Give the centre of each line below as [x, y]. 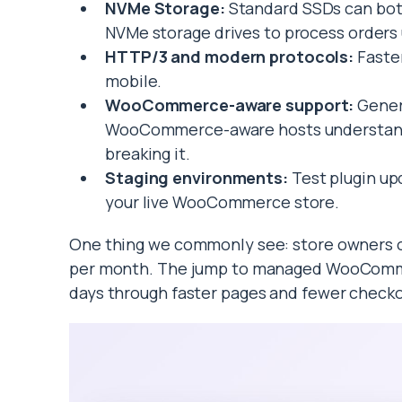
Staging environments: [197, 178]
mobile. [134, 81]
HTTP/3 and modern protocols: [230, 57]
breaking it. [148, 154]
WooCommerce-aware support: [230, 105]
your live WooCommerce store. [223, 202]
